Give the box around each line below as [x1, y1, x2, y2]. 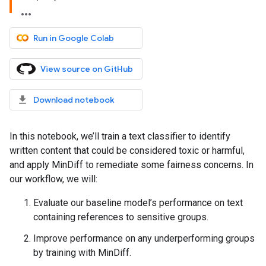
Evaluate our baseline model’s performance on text [33, 197, 243, 208]
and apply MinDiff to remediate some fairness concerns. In [9, 159, 254, 170]
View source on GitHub [40, 64, 133, 74]
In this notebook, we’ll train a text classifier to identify [9, 131, 230, 142]
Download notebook [33, 94, 115, 105]
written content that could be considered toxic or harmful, [9, 145, 245, 156]
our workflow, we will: [9, 173, 97, 185]
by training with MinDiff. [33, 247, 131, 258]
